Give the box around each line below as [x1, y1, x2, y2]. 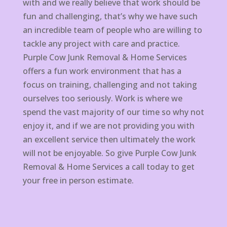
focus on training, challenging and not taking [22, 79, 197, 91]
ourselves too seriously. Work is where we [22, 93, 182, 104]
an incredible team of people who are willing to [22, 24, 202, 36]
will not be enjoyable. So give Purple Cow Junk [22, 147, 197, 159]
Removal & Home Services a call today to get [22, 161, 195, 173]
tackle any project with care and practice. [22, 38, 180, 50]
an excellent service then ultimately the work [22, 134, 196, 145]
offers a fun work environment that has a [22, 65, 181, 77]
